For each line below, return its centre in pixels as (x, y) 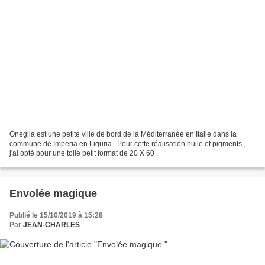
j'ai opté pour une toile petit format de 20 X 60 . (84, 153)
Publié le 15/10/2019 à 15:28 (56, 215)
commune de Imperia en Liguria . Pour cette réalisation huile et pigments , (127, 143)
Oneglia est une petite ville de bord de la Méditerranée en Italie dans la (123, 134)
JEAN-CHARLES (51, 224)
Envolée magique (53, 193)
